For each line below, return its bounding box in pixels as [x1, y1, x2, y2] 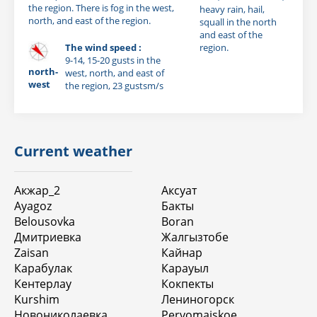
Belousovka [14, 213, 75, 229]
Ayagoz [14, 197, 52, 214]
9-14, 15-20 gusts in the [65, 53, 161, 67]
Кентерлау [14, 275, 71, 292]
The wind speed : [65, 40, 142, 54]
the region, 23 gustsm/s [65, 79, 163, 92]
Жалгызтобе [161, 229, 229, 245]
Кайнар [161, 244, 202, 260]
